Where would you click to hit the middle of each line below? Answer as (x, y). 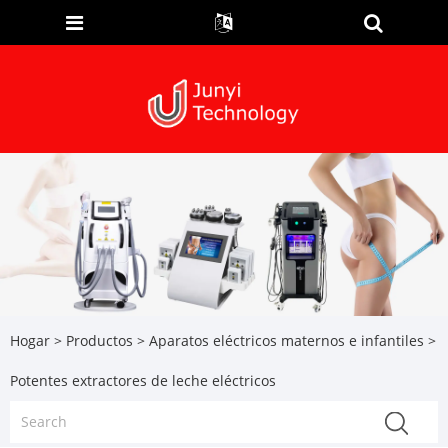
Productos (99, 340)
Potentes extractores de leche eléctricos (143, 380)
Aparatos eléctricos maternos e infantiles (286, 340)
